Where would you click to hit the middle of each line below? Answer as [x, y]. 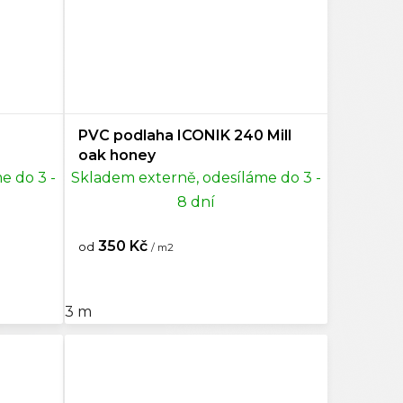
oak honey [116, 156]
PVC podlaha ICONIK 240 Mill [184, 136]
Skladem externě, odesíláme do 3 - [196, 178]
